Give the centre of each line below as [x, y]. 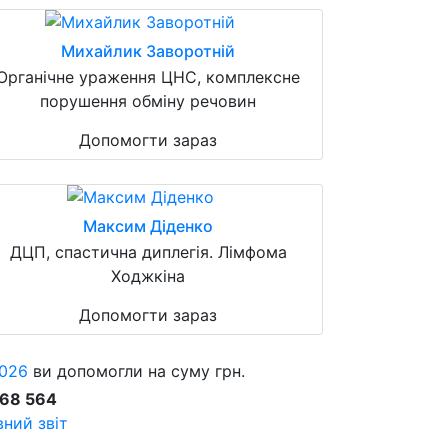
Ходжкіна [148, 275]
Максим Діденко [148, 225]
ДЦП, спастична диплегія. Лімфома [148, 251]
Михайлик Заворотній [148, 50]
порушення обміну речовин [148, 100]
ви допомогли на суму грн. [136, 370]
